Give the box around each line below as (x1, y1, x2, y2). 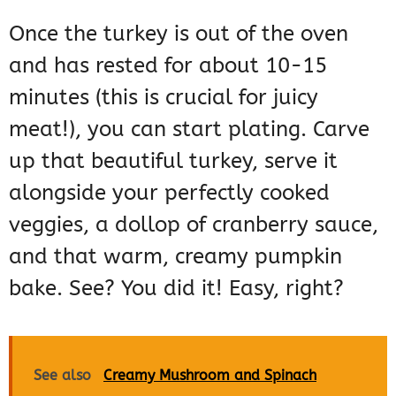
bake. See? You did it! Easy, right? (9, 276, 344, 301)
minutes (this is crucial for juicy (9, 85, 318, 110)
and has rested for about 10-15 (9, 53, 327, 79)
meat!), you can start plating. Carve (9, 117, 369, 142)
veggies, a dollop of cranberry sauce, (9, 212, 378, 238)
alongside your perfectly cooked (9, 180, 330, 206)
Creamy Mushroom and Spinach (103, 367, 316, 385)
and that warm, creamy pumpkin (9, 244, 342, 270)
